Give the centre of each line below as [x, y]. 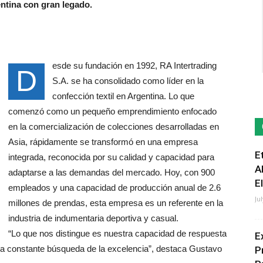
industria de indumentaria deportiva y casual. [93, 218]
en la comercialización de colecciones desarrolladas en [114, 127]
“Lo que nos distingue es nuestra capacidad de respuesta [117, 233]
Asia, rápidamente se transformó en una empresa [103, 142]
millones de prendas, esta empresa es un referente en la [116, 203]
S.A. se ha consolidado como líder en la [128, 81]
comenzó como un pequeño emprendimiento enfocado [112, 111]
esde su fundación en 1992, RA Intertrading [134, 65]
